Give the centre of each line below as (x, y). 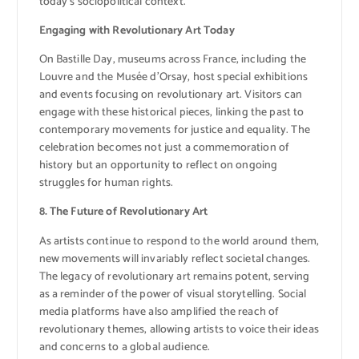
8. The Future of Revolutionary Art (123, 212)
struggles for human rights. (106, 184)
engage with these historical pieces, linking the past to (171, 113)
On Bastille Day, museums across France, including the (172, 60)
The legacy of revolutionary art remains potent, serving (174, 276)
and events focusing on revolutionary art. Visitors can (171, 95)
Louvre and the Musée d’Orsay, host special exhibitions (173, 78)
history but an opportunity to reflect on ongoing (158, 166)
